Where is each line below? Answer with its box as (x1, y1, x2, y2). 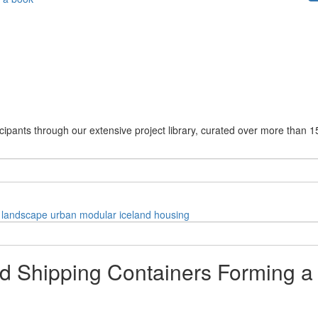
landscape (1, 207, 48, 221)
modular (79, 207, 116, 221)
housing (154, 207, 190, 221)
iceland (119, 207, 151, 221)
